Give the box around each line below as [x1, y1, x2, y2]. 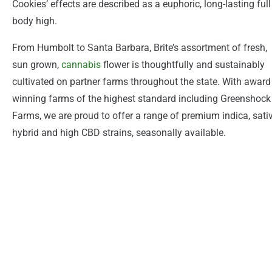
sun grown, [12, 58, 61, 70]
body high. [12, 15, 57, 27]
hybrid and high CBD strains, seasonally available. [12, 126, 226, 138]
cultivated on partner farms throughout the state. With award [12, 75, 271, 87]
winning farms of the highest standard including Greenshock [12, 92, 271, 104]
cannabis [61, 58, 101, 70]
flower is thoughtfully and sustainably [101, 58, 265, 70]
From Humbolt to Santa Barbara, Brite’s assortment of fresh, [12, 41, 267, 53]
